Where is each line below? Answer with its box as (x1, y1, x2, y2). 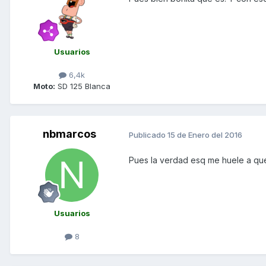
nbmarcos (43, 128, 96, 141)
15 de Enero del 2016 (167, 129, 242, 140)
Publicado (129, 129, 167, 140)
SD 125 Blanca (55, 81, 110, 91)
